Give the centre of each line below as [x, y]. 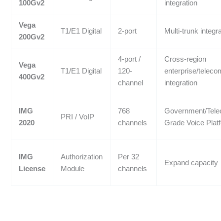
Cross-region [185, 59]
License [32, 169]
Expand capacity [191, 163]
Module [73, 169]
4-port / [129, 59]
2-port [128, 31]
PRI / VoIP [78, 117]
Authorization [82, 157]
